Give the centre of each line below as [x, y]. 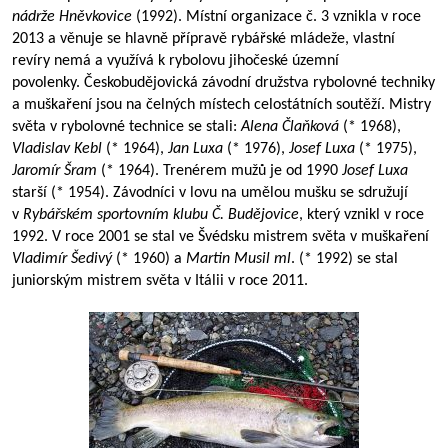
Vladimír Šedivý [62, 259]
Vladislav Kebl [57, 149]
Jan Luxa [195, 149]
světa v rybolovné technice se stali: [126, 127]
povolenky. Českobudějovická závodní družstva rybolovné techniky [223, 83]
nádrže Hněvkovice [72, 17]
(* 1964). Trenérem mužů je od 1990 [219, 171]
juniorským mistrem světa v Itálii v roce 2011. [160, 281]
